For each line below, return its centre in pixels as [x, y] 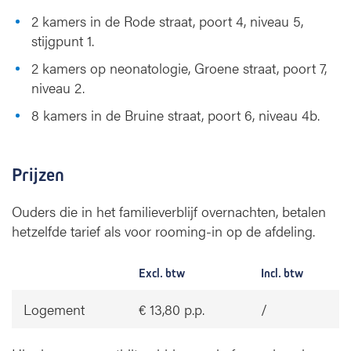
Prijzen [38, 175]
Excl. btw [162, 273]
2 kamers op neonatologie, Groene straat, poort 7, [179, 68]
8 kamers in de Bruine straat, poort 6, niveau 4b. [175, 115]
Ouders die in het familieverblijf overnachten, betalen [169, 211]
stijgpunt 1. [63, 40]
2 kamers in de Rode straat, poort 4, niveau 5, [167, 21]
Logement [54, 309]
